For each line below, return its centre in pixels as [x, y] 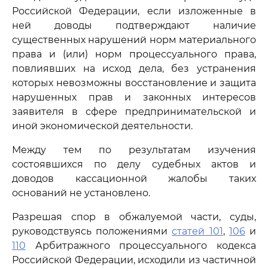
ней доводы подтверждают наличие [134, 25]
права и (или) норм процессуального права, [134, 54]
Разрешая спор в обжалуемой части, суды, [134, 217]
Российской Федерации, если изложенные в [134, 11]
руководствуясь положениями [92, 231]
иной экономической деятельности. [102, 126]
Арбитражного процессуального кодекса [141, 246]
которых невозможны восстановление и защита [134, 83]
